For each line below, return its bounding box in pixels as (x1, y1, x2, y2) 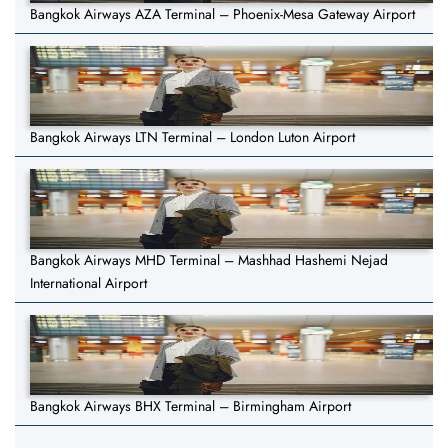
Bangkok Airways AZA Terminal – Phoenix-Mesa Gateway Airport (30, 4, 415, 25)
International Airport (30, 273, 147, 294)
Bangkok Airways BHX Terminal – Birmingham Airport (30, 396, 351, 417)
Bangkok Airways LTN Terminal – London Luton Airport (30, 127, 355, 148)
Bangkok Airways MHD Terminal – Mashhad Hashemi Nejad (30, 250, 388, 271)
